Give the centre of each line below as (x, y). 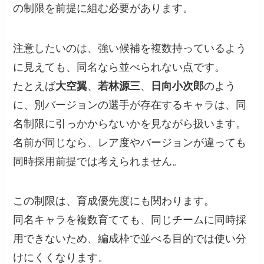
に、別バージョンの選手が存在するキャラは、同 (130, 105)
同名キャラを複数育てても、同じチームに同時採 (130, 220)
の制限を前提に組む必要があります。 (103, 8)
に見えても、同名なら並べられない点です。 (119, 67)
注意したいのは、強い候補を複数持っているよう (130, 48)
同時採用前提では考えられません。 (98, 161)
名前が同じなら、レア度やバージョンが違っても (130, 142)
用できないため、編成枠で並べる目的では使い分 (130, 239)
